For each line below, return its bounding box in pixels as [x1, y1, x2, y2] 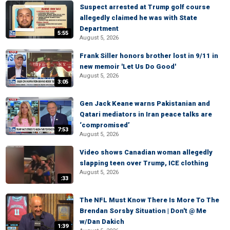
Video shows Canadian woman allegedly [80, 148, 213, 156]
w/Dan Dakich [80, 218, 124, 225]
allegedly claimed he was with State [80, 14, 197, 22]
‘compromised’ [80, 121, 130, 129]
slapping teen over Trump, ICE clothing [80, 159, 208, 167]
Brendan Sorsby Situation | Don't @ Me [80, 207, 206, 215]
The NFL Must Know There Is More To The [80, 196, 219, 204]
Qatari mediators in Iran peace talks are [80, 110, 212, 118]
